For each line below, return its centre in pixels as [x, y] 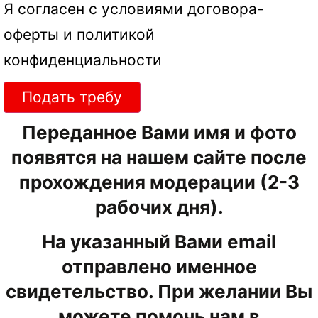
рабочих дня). [159, 207]
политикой [116, 35]
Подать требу [72, 97]
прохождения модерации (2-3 [159, 182]
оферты [31, 35]
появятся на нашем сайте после [159, 158]
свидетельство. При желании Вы [159, 292]
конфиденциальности [83, 60]
